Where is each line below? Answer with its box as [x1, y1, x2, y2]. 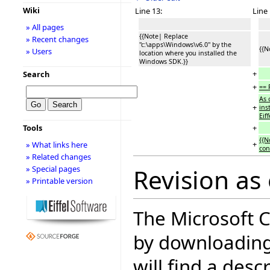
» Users [25, 46, 52, 57]
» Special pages [25, 163, 80, 174]
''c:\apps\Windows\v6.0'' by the [139, 40, 231, 49]
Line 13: [135, 5, 162, 16]
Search [22, 69, 49, 80]
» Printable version [25, 175, 93, 186]
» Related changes [25, 151, 91, 162]
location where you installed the [139, 48, 237, 57]
